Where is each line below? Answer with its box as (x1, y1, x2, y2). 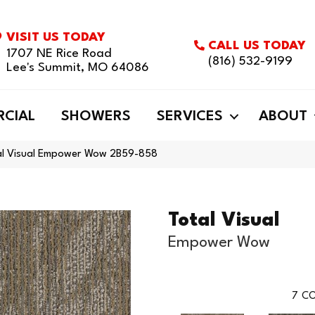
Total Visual (168, 211, 280, 231)
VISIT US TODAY (6, 32, 106, 44)
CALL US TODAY (208, 39, 307, 52)
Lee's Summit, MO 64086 (6, 62, 150, 74)
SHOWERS (61, 110, 131, 124)
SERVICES (157, 110, 223, 124)
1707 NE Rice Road (6, 48, 112, 60)
